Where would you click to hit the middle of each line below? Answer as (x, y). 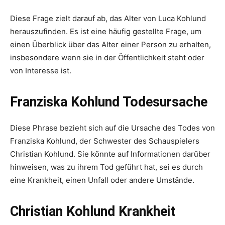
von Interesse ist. (41, 70)
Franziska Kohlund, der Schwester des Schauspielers (105, 141)
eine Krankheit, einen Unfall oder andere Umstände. (102, 180)
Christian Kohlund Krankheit (93, 211)
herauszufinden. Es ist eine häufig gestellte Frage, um (106, 31)
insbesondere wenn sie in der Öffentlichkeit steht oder (107, 57)
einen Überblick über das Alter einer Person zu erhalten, (110, 44)
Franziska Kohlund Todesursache (109, 102)
